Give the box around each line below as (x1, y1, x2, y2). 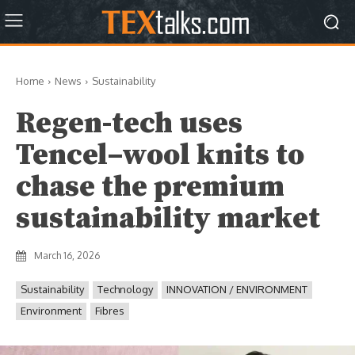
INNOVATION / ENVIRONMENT (166, 283, 307, 296)
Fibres (95, 304, 124, 317)
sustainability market (16, 200, 320, 237)
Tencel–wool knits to (16, 137, 304, 174)
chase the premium (16, 169, 284, 205)
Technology (97, 283, 153, 296)
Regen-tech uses (16, 105, 242, 142)
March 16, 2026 (34, 250, 100, 261)
